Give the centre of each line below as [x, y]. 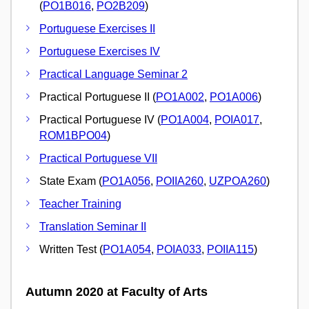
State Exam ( [71, 181]
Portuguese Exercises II [97, 28]
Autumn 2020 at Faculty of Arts [117, 291]
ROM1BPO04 [73, 135]
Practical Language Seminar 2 [113, 74]
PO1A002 [180, 97]
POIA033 [179, 249]
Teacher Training [80, 203]
